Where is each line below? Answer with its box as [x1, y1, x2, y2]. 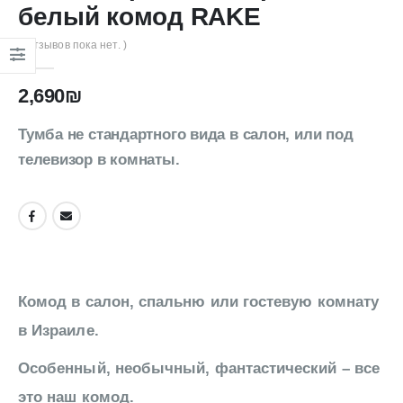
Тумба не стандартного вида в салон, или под [18, 126, 354, 144]
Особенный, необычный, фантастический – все [18, 359, 380, 377]
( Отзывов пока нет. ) [18, 39, 128, 52]
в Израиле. [18, 321, 99, 339]
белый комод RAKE [18, 2, 261, 31]
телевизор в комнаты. [18, 151, 180, 169]
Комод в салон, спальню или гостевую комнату [18, 292, 380, 310]
